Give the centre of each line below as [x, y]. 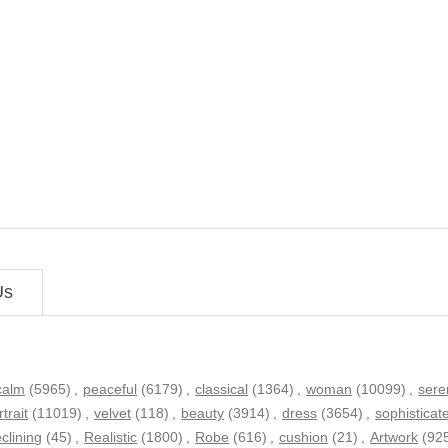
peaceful [110, 388]
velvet [113, 412]
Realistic [111, 436]
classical [222, 388]
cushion [304, 436]
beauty [203, 412]
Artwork [394, 436]
